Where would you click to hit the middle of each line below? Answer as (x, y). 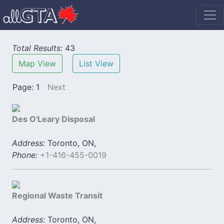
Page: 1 (26, 87)
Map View (37, 63)
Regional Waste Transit (57, 195)
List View (96, 63)
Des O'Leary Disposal (53, 119)
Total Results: (37, 48)
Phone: (25, 155)
